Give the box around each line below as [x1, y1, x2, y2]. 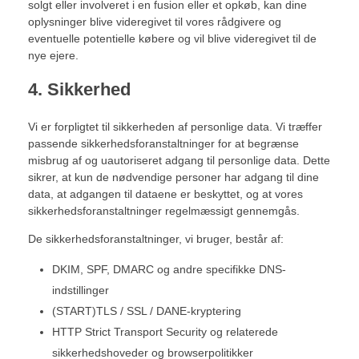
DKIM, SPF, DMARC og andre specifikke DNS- [52, 263, 287, 276]
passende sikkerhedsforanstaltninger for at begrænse [28, 137, 299, 150]
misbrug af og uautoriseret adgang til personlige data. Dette [28, 154, 330, 167]
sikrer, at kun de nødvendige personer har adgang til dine [28, 171, 319, 184]
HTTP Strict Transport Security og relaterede [52, 325, 279, 338]
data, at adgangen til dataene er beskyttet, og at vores [28, 188, 303, 200]
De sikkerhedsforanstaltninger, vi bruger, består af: [28, 232, 284, 245]
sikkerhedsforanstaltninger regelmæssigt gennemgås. [28, 204, 300, 217]
